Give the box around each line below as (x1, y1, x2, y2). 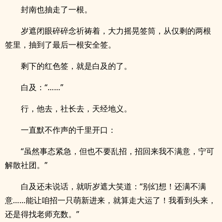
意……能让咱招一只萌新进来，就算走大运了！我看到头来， (5, 195, 216, 206)
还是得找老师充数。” (5, 209, 79, 220)
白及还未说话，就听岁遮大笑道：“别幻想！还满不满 (21, 181, 206, 192)
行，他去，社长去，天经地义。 (21, 103, 132, 114)
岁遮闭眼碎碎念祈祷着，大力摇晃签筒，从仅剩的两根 (21, 25, 211, 36)
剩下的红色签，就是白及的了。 (21, 60, 132, 71)
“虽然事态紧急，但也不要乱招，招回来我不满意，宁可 (21, 146, 214, 157)
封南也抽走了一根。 (21, 4, 92, 15)
